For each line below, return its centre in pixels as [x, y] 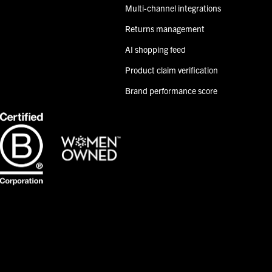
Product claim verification [172, 70]
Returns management [165, 29]
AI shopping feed [156, 49]
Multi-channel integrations [173, 8]
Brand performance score [172, 91]
